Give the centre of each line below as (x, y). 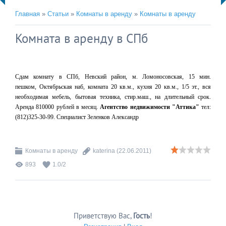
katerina (104, 151)
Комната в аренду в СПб (81, 38)
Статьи (58, 14)
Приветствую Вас (102, 216)
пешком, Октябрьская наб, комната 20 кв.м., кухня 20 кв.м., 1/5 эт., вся (113, 87)
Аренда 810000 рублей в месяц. (58, 107)
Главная (27, 14)
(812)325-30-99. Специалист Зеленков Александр (77, 117)
